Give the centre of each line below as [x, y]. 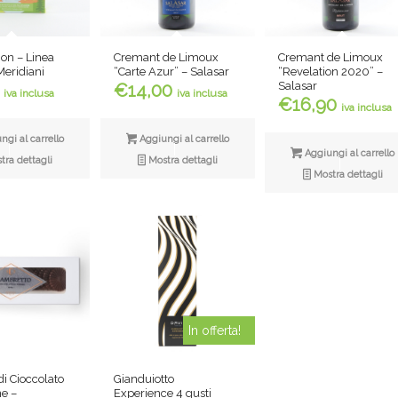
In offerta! [215, 330]
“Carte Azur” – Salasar [171, 71]
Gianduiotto [143, 378]
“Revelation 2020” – [331, 71]
